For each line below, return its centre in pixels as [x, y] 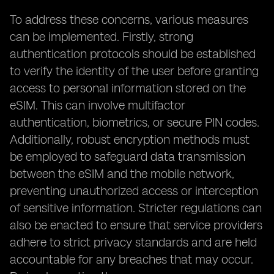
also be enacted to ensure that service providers [136, 225]
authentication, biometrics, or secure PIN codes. [135, 122]
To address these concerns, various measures [129, 20]
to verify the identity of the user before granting [134, 71]
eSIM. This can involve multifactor [98, 105]
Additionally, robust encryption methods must [130, 139]
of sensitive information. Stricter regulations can [136, 208]
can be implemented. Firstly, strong [102, 37]
